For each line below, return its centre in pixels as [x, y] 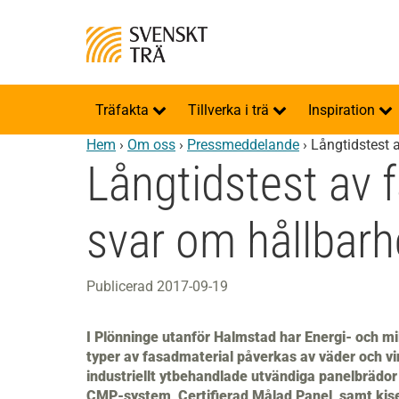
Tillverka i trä [230, 110]
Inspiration [343, 110]
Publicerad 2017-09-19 [157, 286]
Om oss [151, 145]
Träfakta [124, 110]
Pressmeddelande [243, 145]
